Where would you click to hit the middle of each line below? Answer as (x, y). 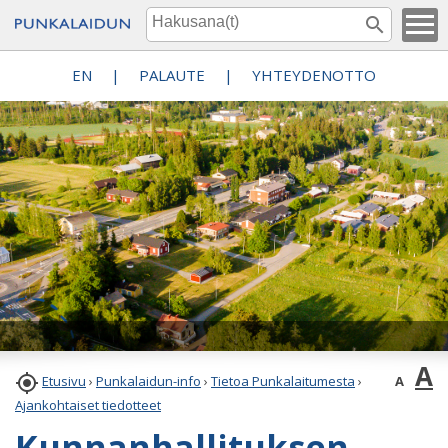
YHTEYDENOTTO (314, 75)
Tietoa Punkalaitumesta (283, 381)
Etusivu (64, 381)
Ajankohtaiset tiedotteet (88, 405)
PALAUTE (172, 75)
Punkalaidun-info (148, 381)
